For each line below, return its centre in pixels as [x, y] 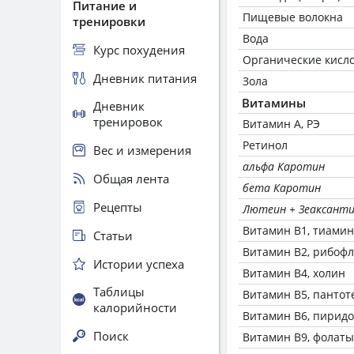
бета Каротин [282, 188]
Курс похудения [139, 49]
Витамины [274, 103]
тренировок [128, 122]
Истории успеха [139, 264]
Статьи [113, 235]
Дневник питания [145, 78]
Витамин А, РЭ [281, 124]
